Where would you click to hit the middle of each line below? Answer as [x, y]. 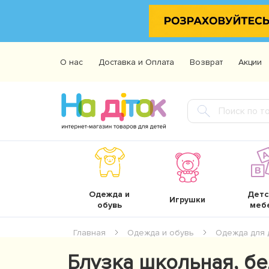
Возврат [206, 62]
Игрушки [187, 200]
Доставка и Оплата [136, 62]
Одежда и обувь [161, 233]
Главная [89, 233]
